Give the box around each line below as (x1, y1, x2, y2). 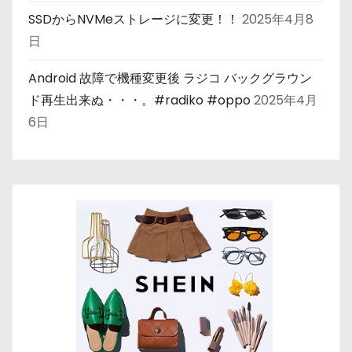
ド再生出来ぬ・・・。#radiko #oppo (28, 90, 251, 109)
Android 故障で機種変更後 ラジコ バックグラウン (28, 68, 312, 87)
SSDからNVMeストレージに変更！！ (28, 9, 239, 28)
